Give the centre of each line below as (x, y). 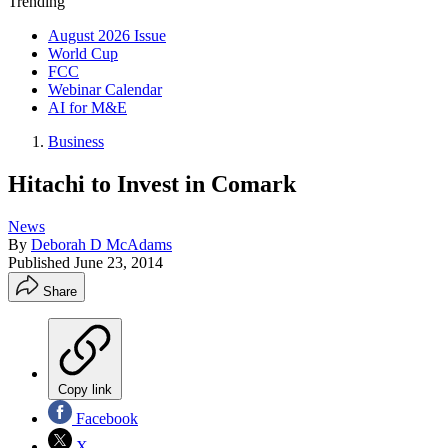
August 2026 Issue (107, 35)
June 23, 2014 (118, 262)
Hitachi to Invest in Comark (152, 183)
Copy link (85, 389)
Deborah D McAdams (101, 244)
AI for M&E (87, 107)
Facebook (105, 418)
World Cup (83, 53)
